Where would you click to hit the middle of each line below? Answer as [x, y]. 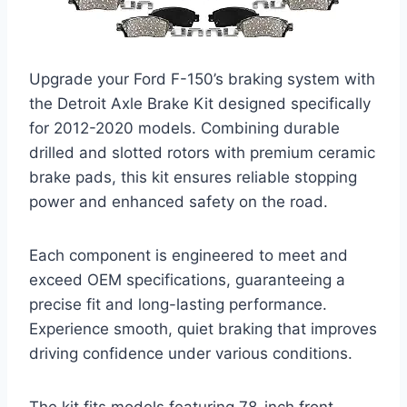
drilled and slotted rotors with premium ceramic [202, 153]
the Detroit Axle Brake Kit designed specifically [200, 104]
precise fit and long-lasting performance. [178, 305]
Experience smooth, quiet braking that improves [203, 329]
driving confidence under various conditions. [191, 354]
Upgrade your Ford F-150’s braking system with [202, 79]
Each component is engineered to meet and [189, 256]
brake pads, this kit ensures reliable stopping [193, 178]
